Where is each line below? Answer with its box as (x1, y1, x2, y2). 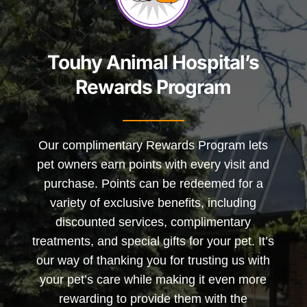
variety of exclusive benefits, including (50, 196, 257, 210)
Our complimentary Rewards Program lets (38, 138, 269, 153)
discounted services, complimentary (56, 215, 251, 230)
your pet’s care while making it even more (40, 273, 267, 287)
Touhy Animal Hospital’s (47, 51, 260, 75)
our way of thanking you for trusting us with (36, 254, 271, 268)
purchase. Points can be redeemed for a (43, 177, 263, 191)
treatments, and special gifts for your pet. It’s (32, 234, 275, 249)
